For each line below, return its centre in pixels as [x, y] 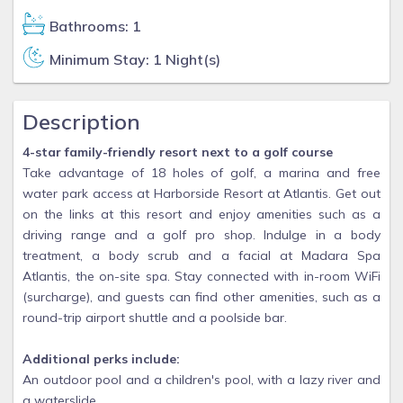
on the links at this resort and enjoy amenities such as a [201, 214]
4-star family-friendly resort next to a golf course [178, 152]
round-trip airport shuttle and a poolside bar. [155, 318]
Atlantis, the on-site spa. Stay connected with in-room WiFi [201, 276]
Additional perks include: [101, 359]
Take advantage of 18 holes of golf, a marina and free [201, 173]
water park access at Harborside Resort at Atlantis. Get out [201, 193]
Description [81, 121]
